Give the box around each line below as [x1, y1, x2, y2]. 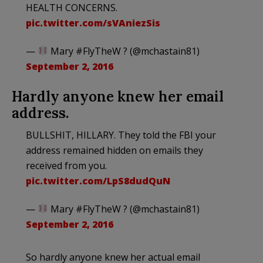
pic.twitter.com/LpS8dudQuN [26, 174, 170, 187]
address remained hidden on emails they [26, 143, 203, 157]
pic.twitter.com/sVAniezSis [26, 16, 160, 29]
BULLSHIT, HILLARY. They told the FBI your [26, 128, 216, 141]
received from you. [26, 159, 107, 172]
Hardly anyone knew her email [12, 87, 224, 106]
